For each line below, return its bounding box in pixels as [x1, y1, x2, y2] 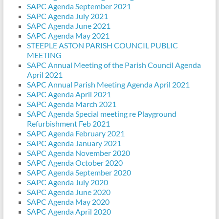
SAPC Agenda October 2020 [26, 158, 123, 168]
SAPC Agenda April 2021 [26, 89, 111, 99]
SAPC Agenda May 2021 [26, 31, 109, 41]
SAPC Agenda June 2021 [26, 21, 110, 31]
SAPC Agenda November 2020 [26, 148, 130, 158]
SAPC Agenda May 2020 [26, 197, 109, 207]
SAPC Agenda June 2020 [26, 187, 110, 197]
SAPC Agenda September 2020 [26, 168, 131, 177]
